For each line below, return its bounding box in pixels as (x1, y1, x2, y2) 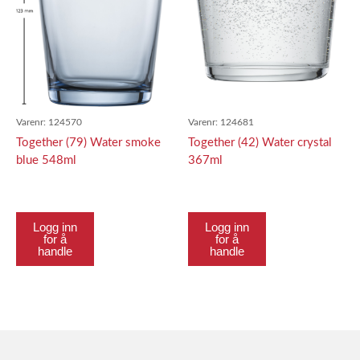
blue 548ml (16, 154, 76, 166)
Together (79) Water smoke (16, 137, 161, 149)
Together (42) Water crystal (188, 137, 332, 149)
